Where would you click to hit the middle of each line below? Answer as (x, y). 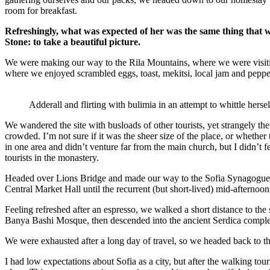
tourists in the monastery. (52, 158)
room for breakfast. (41, 11)
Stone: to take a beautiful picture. (73, 42)
